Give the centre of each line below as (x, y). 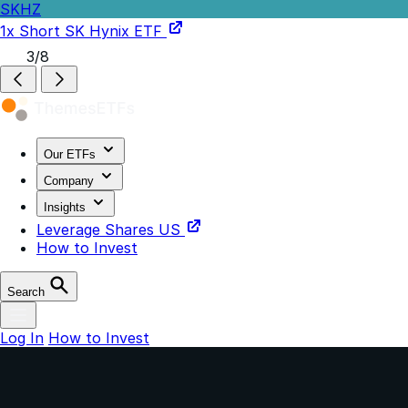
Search (26, 292)
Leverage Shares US (108, 229)
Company (71, 181)
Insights (66, 207)
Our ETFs (70, 154)
